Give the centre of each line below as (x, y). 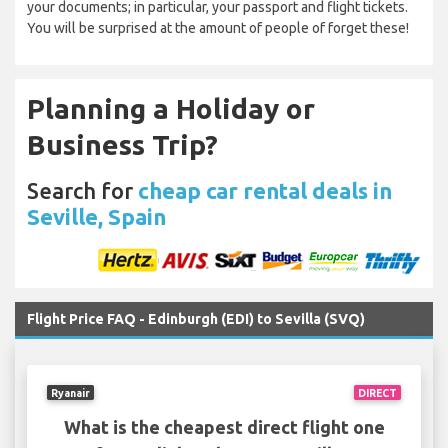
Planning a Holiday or (171, 109)
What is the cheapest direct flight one (224, 427)
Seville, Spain (96, 217)
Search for (82, 191)
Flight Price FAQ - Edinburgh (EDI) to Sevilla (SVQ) (196, 319)
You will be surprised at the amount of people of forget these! (218, 28)
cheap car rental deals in (265, 191)
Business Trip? (122, 145)
